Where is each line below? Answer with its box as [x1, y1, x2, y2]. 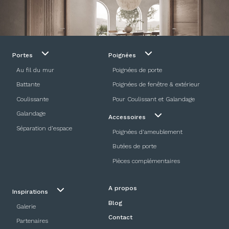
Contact [108, 214, 132, 221]
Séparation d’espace [16, 124, 72, 132]
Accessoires [108, 113, 148, 121]
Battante [16, 81, 40, 88]
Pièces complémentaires [112, 157, 180, 165]
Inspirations [12, 188, 50, 196]
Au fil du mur [16, 66, 54, 74]
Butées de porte [112, 143, 156, 150]
